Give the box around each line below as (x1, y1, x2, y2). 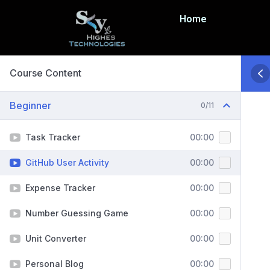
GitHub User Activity (25, 157, 109, 168)
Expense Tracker (25, 183, 95, 193)
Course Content (10, 67, 81, 80)
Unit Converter (25, 233, 86, 244)
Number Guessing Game (25, 208, 128, 219)
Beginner (10, 99, 51, 112)
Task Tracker (25, 132, 80, 143)
